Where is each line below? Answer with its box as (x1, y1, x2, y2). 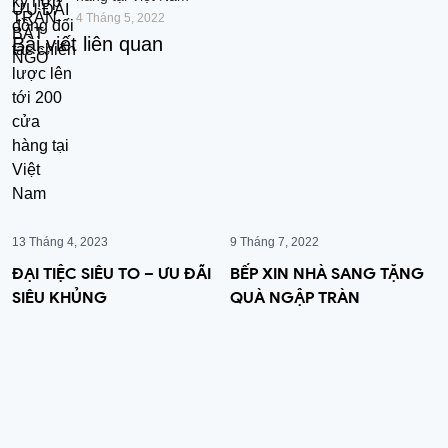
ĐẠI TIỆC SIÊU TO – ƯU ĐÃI (12, 263, 211, 283)
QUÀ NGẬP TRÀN (230, 287, 360, 307)
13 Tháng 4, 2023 (12, 234, 108, 249)
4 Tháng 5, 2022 (76, 10, 165, 25)
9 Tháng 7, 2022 (230, 234, 319, 249)
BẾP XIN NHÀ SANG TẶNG (230, 263, 424, 283)
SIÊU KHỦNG (12, 287, 107, 307)
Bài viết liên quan (12, 32, 163, 55)
